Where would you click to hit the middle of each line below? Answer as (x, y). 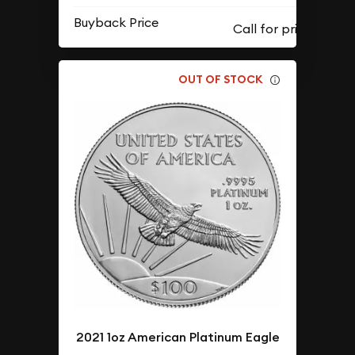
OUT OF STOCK (221, 80)
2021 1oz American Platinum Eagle (177, 337)
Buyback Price (116, 22)
